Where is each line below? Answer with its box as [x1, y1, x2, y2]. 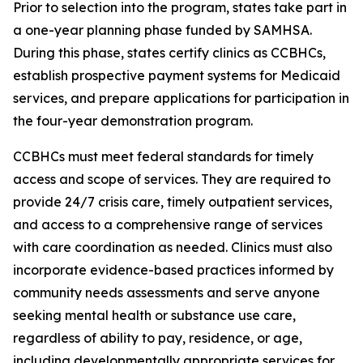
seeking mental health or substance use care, [13, 307, 296, 323]
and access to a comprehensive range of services [13, 216, 322, 233]
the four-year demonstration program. [13, 113, 253, 129]
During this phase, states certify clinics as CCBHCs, [13, 45, 326, 61]
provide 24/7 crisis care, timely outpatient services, [13, 194, 332, 210]
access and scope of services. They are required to [13, 171, 331, 187]
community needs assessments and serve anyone [13, 284, 320, 301]
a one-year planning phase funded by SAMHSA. [13, 22, 312, 38]
